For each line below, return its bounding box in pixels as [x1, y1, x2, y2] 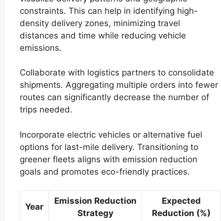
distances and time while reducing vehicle [20, 30, 186, 40]
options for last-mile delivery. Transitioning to [20, 142, 198, 152]
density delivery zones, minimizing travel [20, 18, 180, 28]
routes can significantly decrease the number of [20, 92, 209, 103]
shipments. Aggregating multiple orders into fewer [20, 80, 218, 90]
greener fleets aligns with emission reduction [20, 154, 197, 164]
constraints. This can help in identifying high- [20, 5, 198, 16]
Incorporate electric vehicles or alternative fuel [20, 129, 202, 140]
